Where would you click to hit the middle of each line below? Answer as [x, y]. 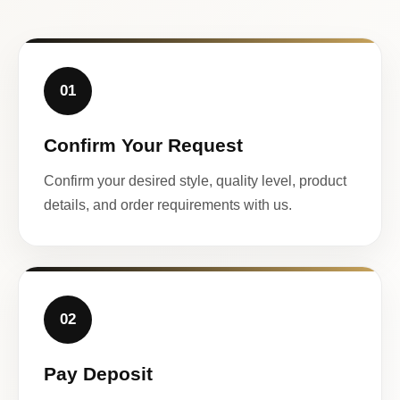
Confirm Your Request [143, 145]
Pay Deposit [98, 373]
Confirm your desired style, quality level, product [195, 180]
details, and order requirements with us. [168, 204]
